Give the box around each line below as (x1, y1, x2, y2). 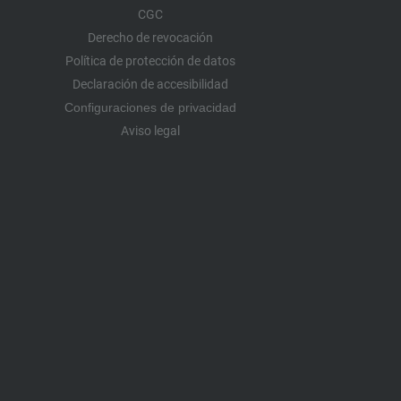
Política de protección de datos (65, 54, 235, 69)
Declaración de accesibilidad (73, 77, 228, 92)
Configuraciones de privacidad (64, 100, 236, 115)
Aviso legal (121, 124, 180, 139)
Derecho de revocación (88, 30, 213, 46)
